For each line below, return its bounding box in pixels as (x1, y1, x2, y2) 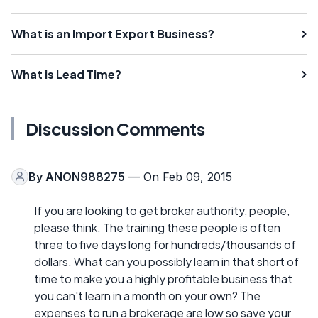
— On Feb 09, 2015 (125, 169, 232, 184)
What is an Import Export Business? (11, 26, 214, 41)
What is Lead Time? (11, 66, 121, 82)
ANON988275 (45, 169, 125, 184)
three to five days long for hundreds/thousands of (34, 236, 296, 252)
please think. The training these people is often (34, 219, 280, 235)
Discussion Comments (26, 117, 205, 139)
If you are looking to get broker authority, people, (34, 202, 290, 218)
